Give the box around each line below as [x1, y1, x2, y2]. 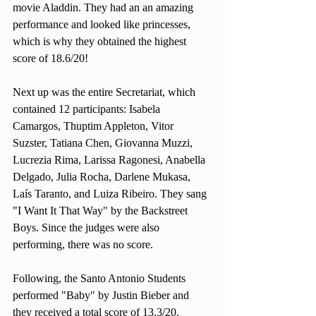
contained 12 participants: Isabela [13, 103, 163, 115]
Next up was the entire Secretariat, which [13, 86, 198, 98]
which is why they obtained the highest [13, 35, 189, 47]
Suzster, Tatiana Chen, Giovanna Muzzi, [13, 137, 195, 149]
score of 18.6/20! [13, 52, 88, 64]
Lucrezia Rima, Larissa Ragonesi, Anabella [13, 154, 208, 166]
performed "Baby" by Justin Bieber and [13, 289, 192, 301]
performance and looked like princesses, [13, 18, 193, 30]
